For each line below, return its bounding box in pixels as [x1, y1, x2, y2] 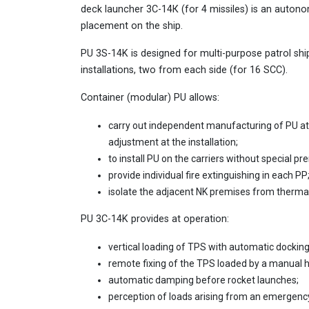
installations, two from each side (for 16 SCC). [81, 64, 288, 77]
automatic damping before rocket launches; [108, 275, 299, 286]
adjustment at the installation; [108, 137, 238, 148]
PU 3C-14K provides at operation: [81, 213, 229, 226]
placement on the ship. [81, 20, 183, 32]
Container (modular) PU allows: [81, 92, 219, 104]
